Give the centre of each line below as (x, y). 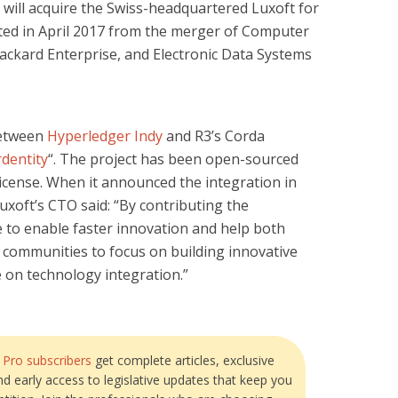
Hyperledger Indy (105, 136)
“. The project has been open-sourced (173, 159)
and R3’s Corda (214, 136)
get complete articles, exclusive (183, 360)
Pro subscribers (47, 360)
